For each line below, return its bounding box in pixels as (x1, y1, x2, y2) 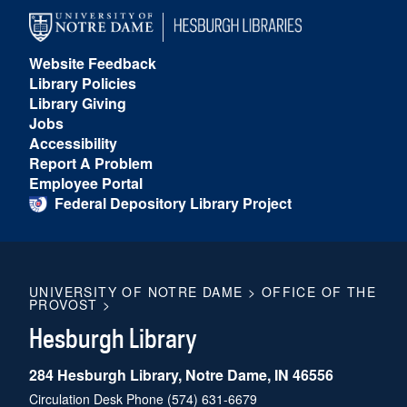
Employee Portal (29, 173, 143, 194)
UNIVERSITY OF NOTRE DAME (29, 282, 243, 301)
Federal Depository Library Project (55, 193, 292, 214)
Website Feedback (29, 53, 156, 74)
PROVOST (29, 294, 98, 313)
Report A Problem (29, 153, 153, 174)
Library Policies (29, 73, 136, 94)
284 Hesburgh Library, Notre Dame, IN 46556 (29, 363, 333, 385)
